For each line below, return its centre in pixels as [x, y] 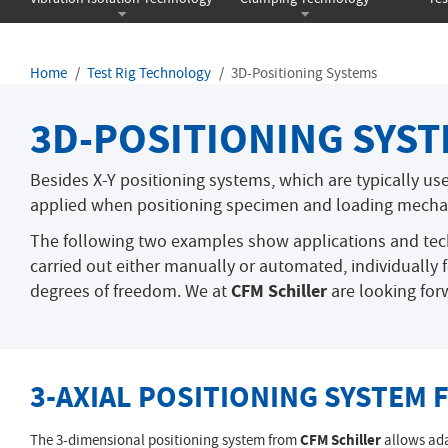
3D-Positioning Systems [304, 73]
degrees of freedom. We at [130, 291]
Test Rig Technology [149, 73]
